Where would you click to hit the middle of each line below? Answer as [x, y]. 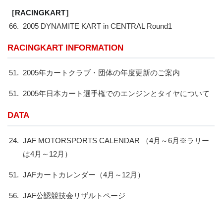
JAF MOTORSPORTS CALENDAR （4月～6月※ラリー [116, 140]
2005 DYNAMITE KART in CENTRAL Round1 [97, 26]
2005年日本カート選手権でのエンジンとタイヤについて [116, 93]
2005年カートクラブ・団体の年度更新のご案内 [101, 73]
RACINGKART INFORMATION [65, 48]
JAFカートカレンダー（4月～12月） [83, 174]
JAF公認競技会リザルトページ [74, 195]
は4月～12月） [47, 154]
